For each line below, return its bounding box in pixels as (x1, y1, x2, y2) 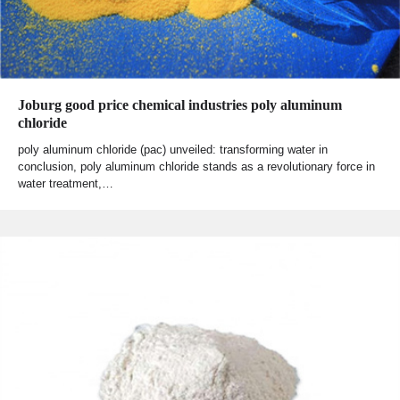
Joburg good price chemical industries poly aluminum (18, 97, 342, 113)
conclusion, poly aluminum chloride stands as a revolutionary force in (18, 160, 375, 174)
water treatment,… (18, 177, 113, 191)
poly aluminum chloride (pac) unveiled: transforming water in (18, 143, 328, 157)
